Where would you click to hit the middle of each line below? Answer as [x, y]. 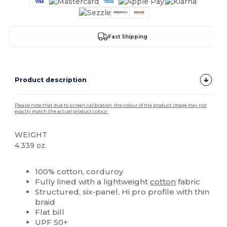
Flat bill [50, 212]
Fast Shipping [127, 36]
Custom [67, 162]
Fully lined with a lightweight [93, 182]
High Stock [33, 162]
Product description [51, 80]
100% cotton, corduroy [79, 172]
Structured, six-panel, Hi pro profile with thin [122, 192]
